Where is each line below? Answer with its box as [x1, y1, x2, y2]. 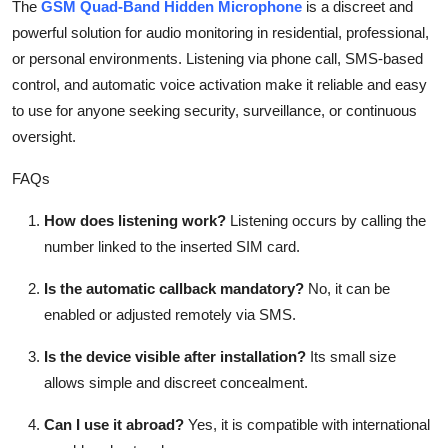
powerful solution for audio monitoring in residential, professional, [12, 23, 429, 41]
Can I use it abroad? [44, 415, 184, 433]
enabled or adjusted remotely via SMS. [44, 305, 296, 323]
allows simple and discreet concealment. [44, 373, 308, 391]
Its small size [306, 347, 396, 365]
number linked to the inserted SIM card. [44, 237, 300, 255]
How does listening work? [44, 211, 226, 229]
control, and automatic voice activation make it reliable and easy [12, 75, 427, 93]
